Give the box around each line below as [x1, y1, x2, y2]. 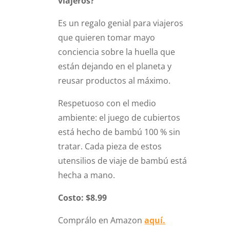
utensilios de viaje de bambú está [58, 155, 187, 166]
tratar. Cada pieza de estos [58, 140, 162, 152]
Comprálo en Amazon [58, 214, 145, 226]
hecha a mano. [58, 169, 118, 181]
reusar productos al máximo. [58, 74, 171, 86]
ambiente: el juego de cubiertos [58, 111, 181, 123]
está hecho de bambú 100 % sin [58, 126, 181, 138]
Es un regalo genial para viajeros [58, 17, 184, 29]
